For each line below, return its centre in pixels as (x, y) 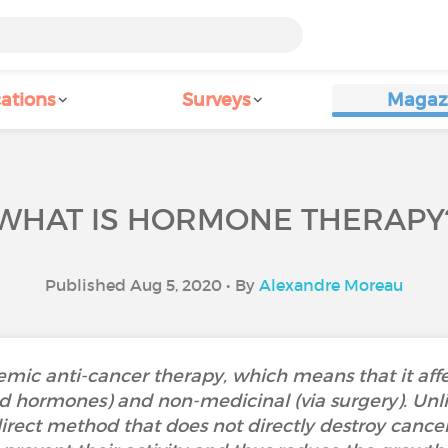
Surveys (216, 100)
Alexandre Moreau (331, 285)
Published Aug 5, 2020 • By (152, 285)
